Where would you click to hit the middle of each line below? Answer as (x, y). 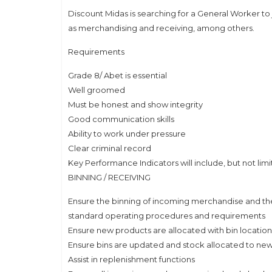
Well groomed (97, 90)
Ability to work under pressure (127, 134)
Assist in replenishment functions (131, 259)
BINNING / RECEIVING (109, 177)
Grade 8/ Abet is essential (117, 75)
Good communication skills (121, 119)
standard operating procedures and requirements (167, 216)
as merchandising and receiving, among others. (161, 28)
